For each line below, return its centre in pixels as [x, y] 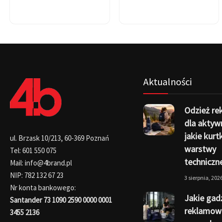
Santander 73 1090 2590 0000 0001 [61, 200]
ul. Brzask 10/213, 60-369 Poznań [59, 138]
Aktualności [167, 81]
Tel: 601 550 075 [33, 150]
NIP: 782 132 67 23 [37, 175]
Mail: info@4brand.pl [41, 163]
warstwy [200, 149]
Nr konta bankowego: [43, 187]
